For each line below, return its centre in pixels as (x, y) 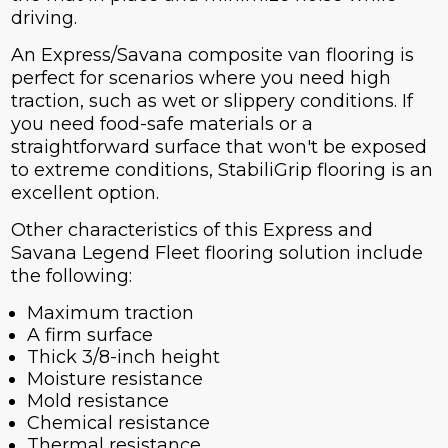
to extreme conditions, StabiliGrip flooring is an (221, 170)
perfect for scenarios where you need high (200, 78)
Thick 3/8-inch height (123, 357)
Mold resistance (97, 401)
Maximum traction (110, 313)
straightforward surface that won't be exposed (218, 147)
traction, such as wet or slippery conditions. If (211, 101)
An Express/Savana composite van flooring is (212, 55)
